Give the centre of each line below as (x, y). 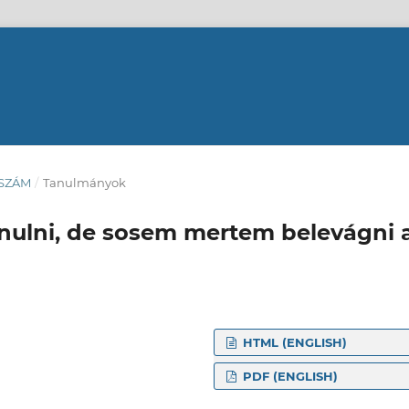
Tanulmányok (84, 183)
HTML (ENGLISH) (294, 342)
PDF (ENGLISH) (289, 376)
